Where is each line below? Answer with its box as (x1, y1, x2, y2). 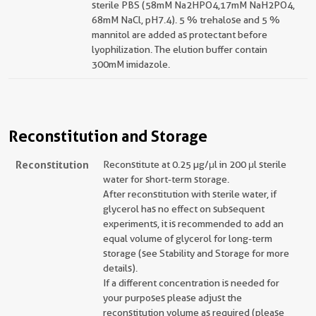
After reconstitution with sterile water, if (103, 188, 276, 200)
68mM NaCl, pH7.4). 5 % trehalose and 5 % (92, 14, 280, 25)
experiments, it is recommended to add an (103, 218, 284, 229)
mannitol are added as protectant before (92, 29, 267, 40)
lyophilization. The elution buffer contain (92, 44, 267, 55)
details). (103, 262, 138, 274)
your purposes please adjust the (103, 292, 242, 303)
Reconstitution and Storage (8, 127, 207, 145)
